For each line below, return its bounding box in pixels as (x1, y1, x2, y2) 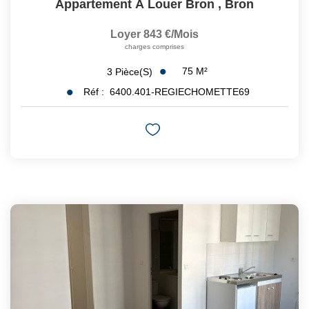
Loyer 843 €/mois (110, 28, 199, 41)
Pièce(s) (115, 66, 152, 77)
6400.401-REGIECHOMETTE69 (110, 86, 250, 98)
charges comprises (125, 43, 184, 51)
